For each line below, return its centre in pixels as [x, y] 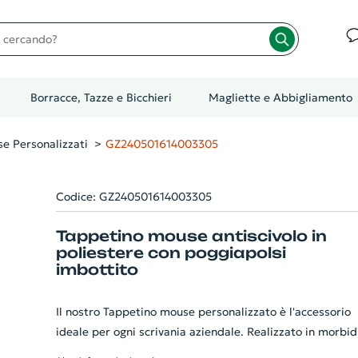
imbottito [97, 269]
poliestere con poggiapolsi [171, 253]
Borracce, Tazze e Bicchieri [101, 97]
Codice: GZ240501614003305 [133, 197]
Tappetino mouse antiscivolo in [191, 236]
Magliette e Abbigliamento [280, 97]
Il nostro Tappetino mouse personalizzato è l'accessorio [203, 312]
